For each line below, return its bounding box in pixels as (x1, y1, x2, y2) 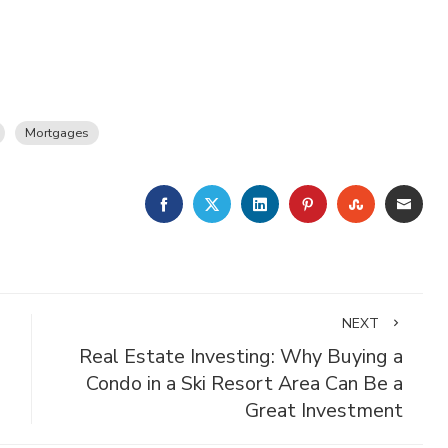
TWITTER (218, 192, 298, 214)
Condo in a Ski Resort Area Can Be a (85, 370, 403, 397)
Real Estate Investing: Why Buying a (78, 343, 403, 370)
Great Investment (244, 397, 403, 424)
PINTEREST (314, 192, 407, 214)
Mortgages (25, 124, 89, 141)
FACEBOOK (170, 192, 256, 214)
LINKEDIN (266, 192, 340, 214)
